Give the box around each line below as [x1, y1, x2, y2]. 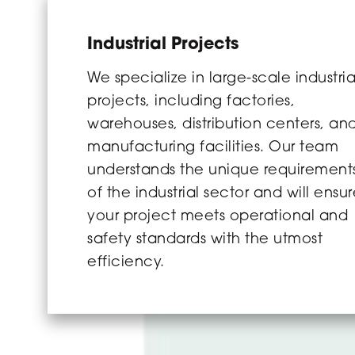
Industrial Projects [87, 36, 239, 53]
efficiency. [87, 255, 165, 270]
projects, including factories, [87, 94, 295, 109]
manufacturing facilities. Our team [87, 140, 338, 155]
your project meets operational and [87, 209, 348, 224]
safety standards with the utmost [87, 232, 323, 247]
